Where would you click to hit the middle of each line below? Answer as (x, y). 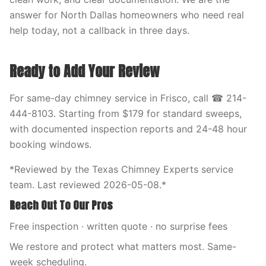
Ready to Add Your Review (85, 71)
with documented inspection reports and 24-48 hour (128, 129)
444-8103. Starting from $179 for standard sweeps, (126, 113)
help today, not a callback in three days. (99, 30)
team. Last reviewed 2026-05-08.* (88, 185)
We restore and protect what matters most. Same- (123, 246)
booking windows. (50, 144)
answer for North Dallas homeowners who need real (127, 15)
